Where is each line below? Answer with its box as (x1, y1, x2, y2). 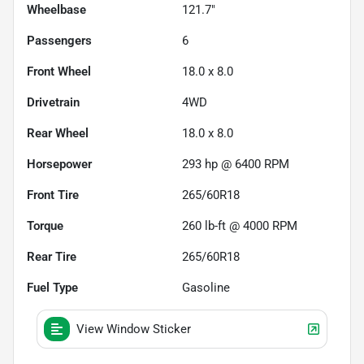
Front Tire (27, 187, 79, 202)
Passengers (27, 32, 92, 48)
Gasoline (182, 279, 230, 295)
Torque (27, 218, 63, 233)
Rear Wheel (27, 125, 89, 141)
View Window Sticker (76, 321, 191, 336)
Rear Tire (27, 249, 76, 264)
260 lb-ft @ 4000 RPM (182, 218, 297, 233)
